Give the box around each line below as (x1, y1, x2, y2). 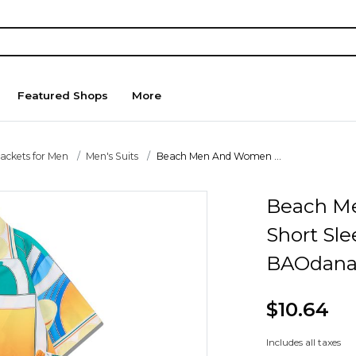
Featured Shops (17, 89, 109, 103)
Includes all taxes (265, 336, 341, 349)
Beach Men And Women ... (156, 149, 281, 162)
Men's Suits (86, 149, 139, 162)
